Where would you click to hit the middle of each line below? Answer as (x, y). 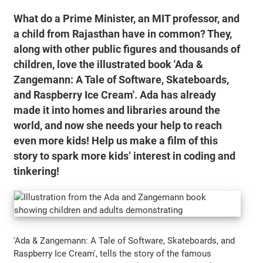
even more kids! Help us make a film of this (116, 141)
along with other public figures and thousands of (127, 49)
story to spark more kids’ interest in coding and (125, 156)
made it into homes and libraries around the (117, 110)
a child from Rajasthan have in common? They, (123, 34)
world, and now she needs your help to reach (118, 125)
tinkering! (37, 171)
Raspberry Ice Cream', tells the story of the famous (113, 253)
